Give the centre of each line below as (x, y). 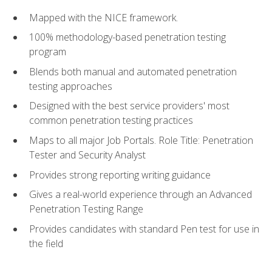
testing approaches (71, 86)
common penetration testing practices (111, 121)
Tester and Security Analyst (87, 155)
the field (46, 243)
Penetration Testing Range (86, 209)
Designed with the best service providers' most (129, 106)
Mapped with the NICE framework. (104, 17)
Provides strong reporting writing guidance (120, 175)
